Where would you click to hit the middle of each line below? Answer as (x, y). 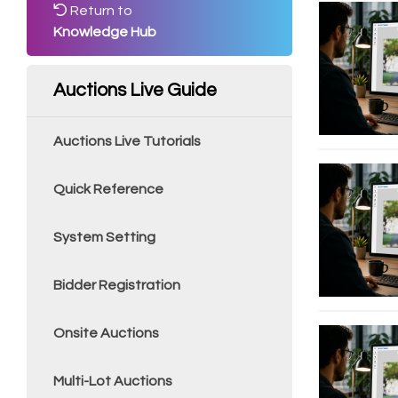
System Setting (104, 237)
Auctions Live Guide (135, 90)
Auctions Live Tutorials (127, 141)
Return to (100, 11)
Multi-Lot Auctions (113, 381)
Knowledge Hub (105, 32)
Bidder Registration (117, 285)
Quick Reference (108, 189)
